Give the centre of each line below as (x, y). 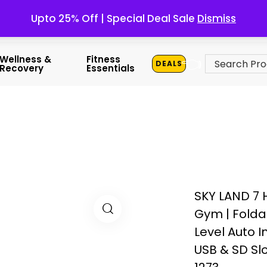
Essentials (111, 69)
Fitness (104, 60)
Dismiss (217, 18)
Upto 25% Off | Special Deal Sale (114, 18)
